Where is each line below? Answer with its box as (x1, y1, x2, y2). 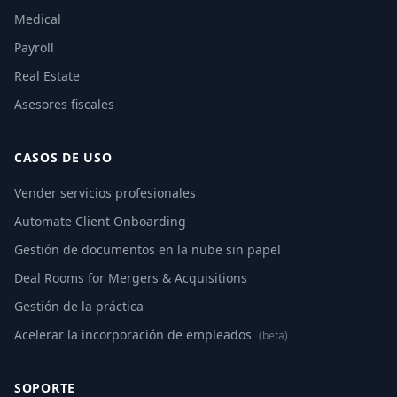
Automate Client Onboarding (14, 213, 186, 230)
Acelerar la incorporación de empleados (14, 326, 255, 343)
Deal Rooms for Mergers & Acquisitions (14, 269, 247, 286)
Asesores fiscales (14, 96, 114, 113)
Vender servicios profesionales (14, 184, 196, 201)
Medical (14, 11, 61, 27)
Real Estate (14, 67, 80, 84)
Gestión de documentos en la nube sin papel (14, 241, 281, 258)
